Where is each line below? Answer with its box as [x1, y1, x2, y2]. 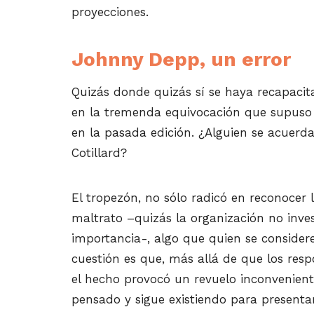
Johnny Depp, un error [71, 47, 291, 71]
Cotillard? [71, 145, 127, 160]
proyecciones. [71, 4, 149, 19]
